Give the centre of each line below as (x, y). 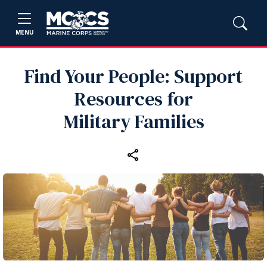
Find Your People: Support (133, 76)
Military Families (133, 122)
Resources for (133, 99)
